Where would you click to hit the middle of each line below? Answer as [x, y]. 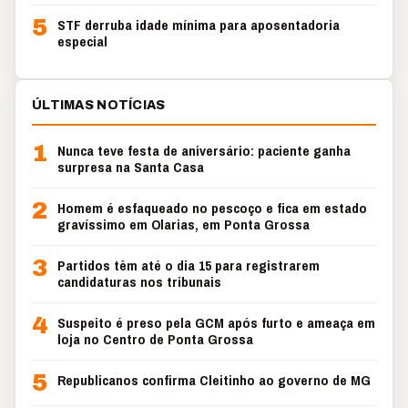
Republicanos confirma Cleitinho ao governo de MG [214, 380]
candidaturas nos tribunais [139, 282]
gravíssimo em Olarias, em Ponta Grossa [184, 224]
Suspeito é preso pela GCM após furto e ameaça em [216, 323]
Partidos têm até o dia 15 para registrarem [189, 265]
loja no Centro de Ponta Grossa [155, 339]
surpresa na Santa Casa [131, 167]
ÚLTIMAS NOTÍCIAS [99, 105]
